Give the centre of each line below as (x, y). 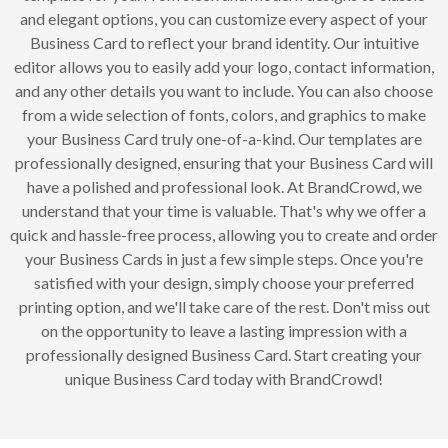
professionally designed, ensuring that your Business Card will (224, 163)
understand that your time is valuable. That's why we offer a (224, 211)
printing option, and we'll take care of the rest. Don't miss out (224, 307)
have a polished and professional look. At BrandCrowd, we (224, 187)
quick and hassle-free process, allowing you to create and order (224, 235)
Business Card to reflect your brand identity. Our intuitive (224, 43)
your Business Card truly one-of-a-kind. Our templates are (224, 139)
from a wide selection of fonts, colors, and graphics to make (224, 115)
